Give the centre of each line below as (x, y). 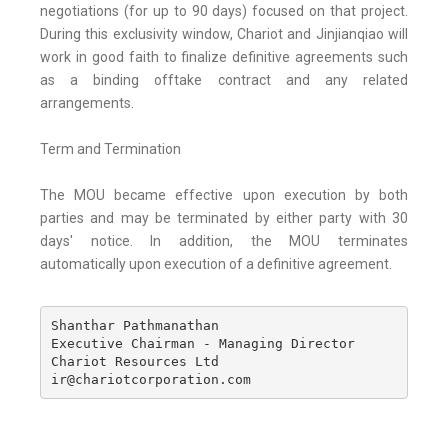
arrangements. (87, 103)
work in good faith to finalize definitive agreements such (224, 57)
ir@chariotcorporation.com (150, 379)
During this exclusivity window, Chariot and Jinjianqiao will (224, 34)
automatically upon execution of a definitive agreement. (216, 264)
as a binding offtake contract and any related (224, 80)
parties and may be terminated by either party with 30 (224, 218)
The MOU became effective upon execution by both (224, 195)
